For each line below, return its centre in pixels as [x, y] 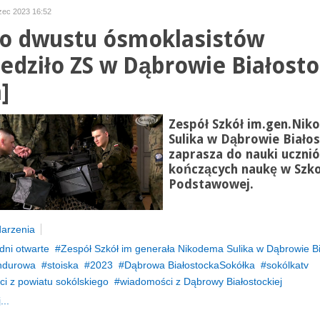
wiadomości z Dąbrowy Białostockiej [201, 281]
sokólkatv [287, 265]
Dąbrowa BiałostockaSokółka [189, 265]
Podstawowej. [211, 184]
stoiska [62, 265]
